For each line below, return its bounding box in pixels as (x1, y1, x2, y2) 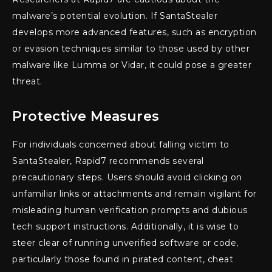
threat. (12, 76, 42, 87)
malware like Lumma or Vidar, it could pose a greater (12, 59, 251, 71)
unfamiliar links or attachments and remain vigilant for (12, 188, 257, 200)
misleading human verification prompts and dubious (12, 205, 248, 216)
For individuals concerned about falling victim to (12, 139, 229, 151)
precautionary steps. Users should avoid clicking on (12, 172, 242, 183)
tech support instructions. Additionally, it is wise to (12, 221, 239, 233)
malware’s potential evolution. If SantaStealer (12, 10, 217, 22)
